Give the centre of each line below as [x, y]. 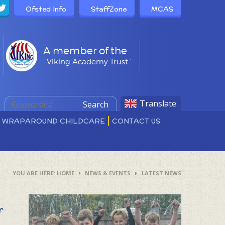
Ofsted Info [46, 9]
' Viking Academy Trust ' [87, 62]
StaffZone [109, 9]
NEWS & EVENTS [108, 173]
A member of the [85, 50]
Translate [158, 104]
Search [96, 105]
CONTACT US [136, 121]
